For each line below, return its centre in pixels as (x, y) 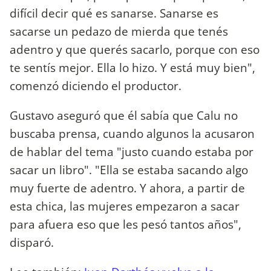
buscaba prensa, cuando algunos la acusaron (132, 133)
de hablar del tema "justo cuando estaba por (132, 151)
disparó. (32, 242)
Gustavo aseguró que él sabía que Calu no (124, 115)
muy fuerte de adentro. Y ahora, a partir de (127, 188)
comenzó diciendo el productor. (96, 85)
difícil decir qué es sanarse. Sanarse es (114, 13)
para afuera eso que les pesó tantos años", (126, 224)
